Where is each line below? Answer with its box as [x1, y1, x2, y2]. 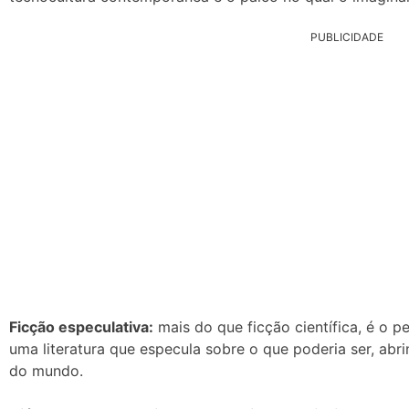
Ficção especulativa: [9, 317, 153, 336]
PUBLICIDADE [309, 29, 383, 44]
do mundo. [9, 361, 83, 380]
